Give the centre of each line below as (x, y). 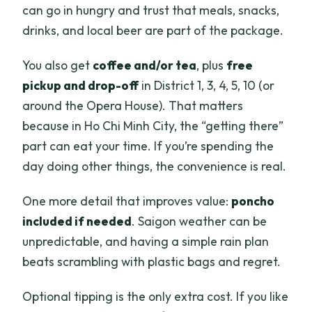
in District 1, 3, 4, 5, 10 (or (207, 86)
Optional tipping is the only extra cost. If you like (156, 297)
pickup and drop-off (81, 86)
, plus (212, 65)
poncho (253, 201)
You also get (58, 65)
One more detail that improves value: (127, 201)
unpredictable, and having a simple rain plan (146, 242)
